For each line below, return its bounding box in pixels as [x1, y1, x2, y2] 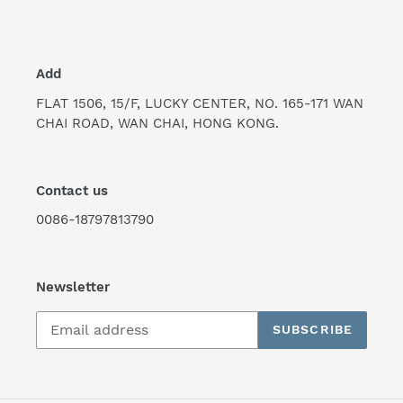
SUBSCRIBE [272, 322, 353, 337]
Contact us [36, 182, 108, 199]
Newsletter [36, 279, 110, 296]
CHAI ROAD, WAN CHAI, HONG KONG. [36, 114, 279, 131]
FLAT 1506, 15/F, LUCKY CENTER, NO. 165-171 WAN [36, 94, 363, 112]
